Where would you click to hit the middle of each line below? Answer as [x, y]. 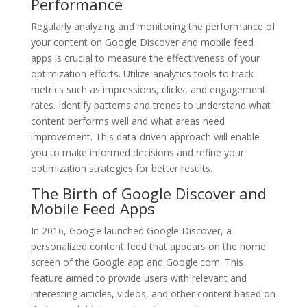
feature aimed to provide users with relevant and [138, 278]
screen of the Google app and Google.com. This [137, 262]
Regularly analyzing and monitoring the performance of [153, 26]
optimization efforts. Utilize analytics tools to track [142, 73]
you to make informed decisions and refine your [137, 152]
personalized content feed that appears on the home [148, 246]
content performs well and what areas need [127, 121]
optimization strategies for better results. [121, 168]
